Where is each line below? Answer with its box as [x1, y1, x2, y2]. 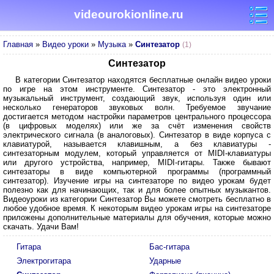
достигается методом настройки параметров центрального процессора [3, 112, 271, 121]
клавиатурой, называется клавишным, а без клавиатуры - [3, 139, 271, 149]
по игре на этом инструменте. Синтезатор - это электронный [3, 84, 271, 94]
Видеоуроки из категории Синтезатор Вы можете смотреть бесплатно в [3, 194, 271, 204]
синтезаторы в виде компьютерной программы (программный [3, 167, 271, 176]
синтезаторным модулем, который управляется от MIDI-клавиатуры [3, 149, 271, 158]
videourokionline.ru [74, 8, 183, 21]
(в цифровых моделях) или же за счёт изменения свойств [3, 121, 271, 130]
